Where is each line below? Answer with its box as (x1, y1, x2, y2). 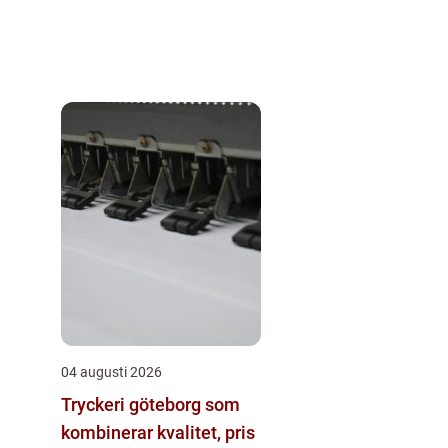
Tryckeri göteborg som (61, 394, 240, 415)
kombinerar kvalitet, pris (61, 422, 255, 443)
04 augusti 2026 (61, 364, 162, 380)
